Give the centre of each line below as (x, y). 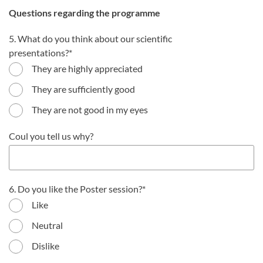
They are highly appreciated (87, 68)
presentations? (39, 53)
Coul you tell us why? (51, 136)
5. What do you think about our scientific (90, 38)
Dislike (45, 246)
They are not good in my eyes (90, 109)
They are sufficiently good (83, 89)
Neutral (47, 225)
